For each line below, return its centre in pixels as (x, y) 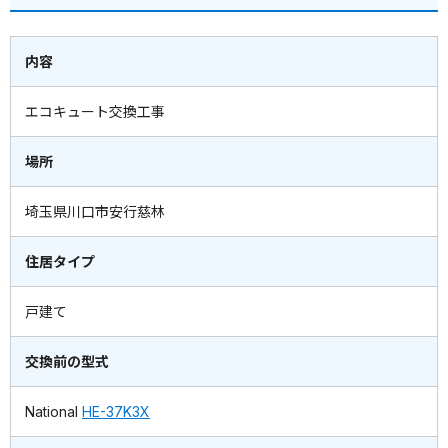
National (53, 412)
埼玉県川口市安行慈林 (95, 212)
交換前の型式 (67, 362)
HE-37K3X (116, 412)
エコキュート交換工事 (95, 112)
